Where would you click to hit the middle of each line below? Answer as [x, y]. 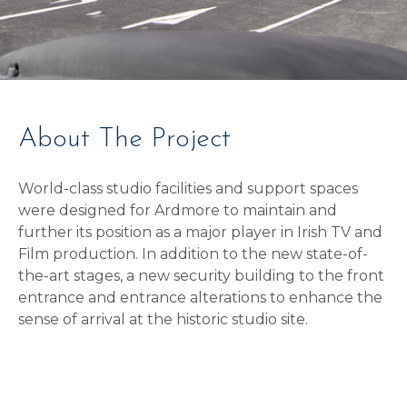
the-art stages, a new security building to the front [201, 276]
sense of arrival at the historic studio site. [163, 319]
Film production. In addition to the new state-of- [193, 254]
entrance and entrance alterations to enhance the [200, 298]
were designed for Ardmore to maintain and [178, 210]
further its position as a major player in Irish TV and [200, 232]
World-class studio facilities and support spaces [188, 189]
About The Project [124, 139]
